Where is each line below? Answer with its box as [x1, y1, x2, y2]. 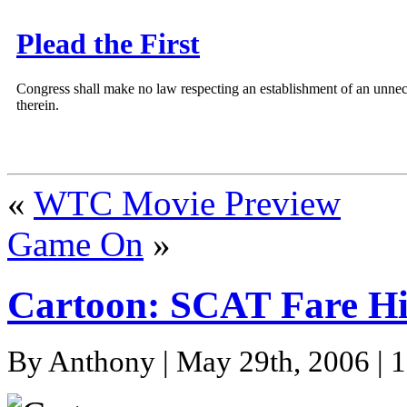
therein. [16, 96, 59, 113]
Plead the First [16, 27, 200, 61]
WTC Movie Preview [34, 184, 341, 223]
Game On [7, 224, 144, 263]
